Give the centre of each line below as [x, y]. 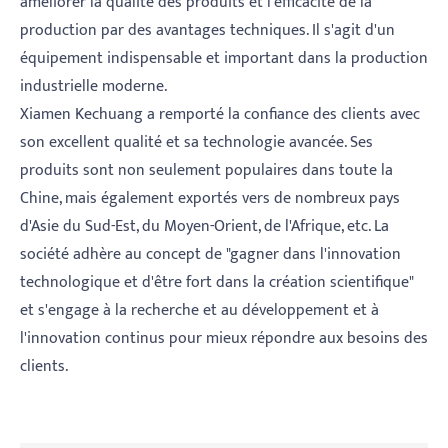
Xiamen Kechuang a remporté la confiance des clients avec [220, 115]
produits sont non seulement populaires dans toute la [206, 171]
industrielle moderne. [93, 87]
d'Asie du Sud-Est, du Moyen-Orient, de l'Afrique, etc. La [204, 227]
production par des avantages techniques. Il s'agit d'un [207, 31]
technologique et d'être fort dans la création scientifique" [217, 283]
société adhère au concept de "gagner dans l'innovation [210, 255]
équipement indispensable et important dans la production [224, 59]
